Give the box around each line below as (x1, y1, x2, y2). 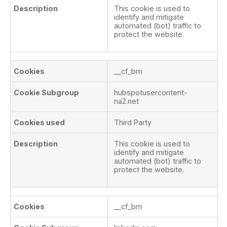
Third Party (114, 118, 152, 127)
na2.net (114, 96, 139, 105)
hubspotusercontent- (114, 88, 187, 97)
